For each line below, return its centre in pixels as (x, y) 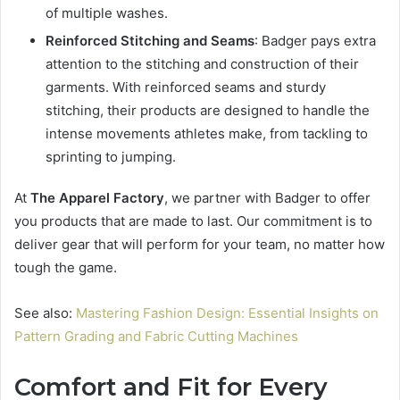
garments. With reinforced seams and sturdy (186, 87)
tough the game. (66, 268)
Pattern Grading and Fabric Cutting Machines (156, 337)
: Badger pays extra (315, 41)
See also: (45, 313)
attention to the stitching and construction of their (202, 64)
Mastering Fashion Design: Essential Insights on (227, 313)
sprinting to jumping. (111, 157)
